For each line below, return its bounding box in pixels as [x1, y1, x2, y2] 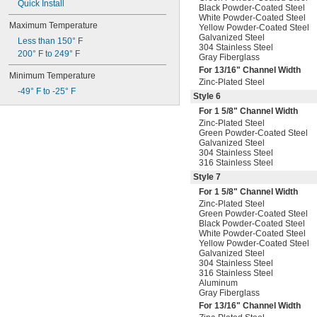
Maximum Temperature [9, 21, 98, 30]
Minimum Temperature [9, 71, 96, 81]
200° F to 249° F [18, 49, 80, 59]
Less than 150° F [18, 36, 83, 46]
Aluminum [199, 278, 238, 288]
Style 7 [193, 172, 221, 182]
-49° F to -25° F [18, 86, 76, 96]
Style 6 [193, 91, 221, 101]
